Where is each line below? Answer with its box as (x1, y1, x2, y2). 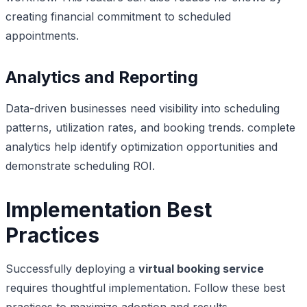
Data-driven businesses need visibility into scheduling (5, 101, 280, 115)
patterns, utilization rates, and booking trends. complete (5, 120, 295, 134)
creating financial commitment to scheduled (5, 9, 231, 23)
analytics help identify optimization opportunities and (5, 139, 278, 153)
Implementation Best (5, 197, 212, 222)
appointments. (5, 28, 79, 42)
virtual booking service (138, 261, 264, 275)
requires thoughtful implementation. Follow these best (5, 280, 285, 295)
